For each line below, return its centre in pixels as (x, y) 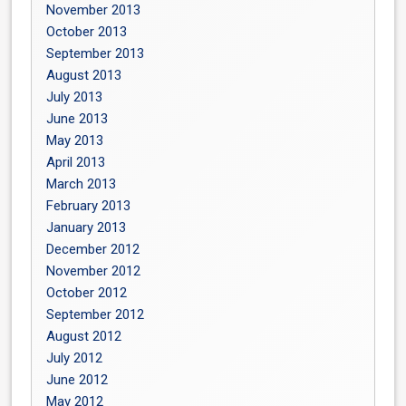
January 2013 (87, 227)
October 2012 (87, 293)
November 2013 (94, 10)
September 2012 (96, 314)
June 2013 (77, 119)
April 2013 (76, 162)
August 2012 (84, 336)
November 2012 (94, 271)
